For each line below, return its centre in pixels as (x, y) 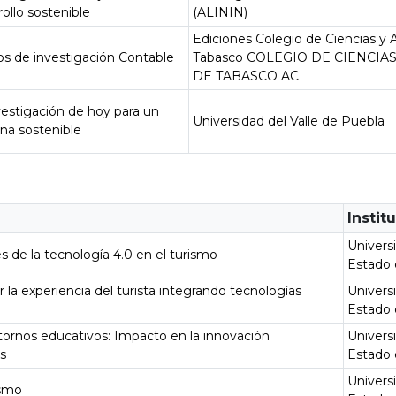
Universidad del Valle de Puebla (289, 121)
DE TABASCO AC (246, 76)
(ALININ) (221, 12)
